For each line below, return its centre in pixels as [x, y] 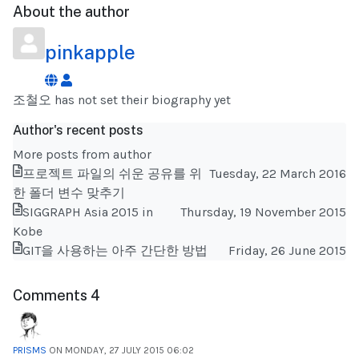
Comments [52, 295]
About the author [71, 11]
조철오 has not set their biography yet [122, 99]
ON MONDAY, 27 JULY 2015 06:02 [120, 350]
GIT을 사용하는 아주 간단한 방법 [115, 250]
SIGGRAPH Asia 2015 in [88, 212]
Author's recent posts [78, 130]
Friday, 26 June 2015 [287, 250]
